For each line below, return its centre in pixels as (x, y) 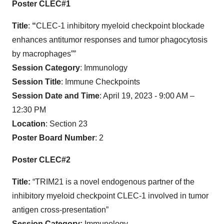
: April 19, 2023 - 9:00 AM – (147, 95)
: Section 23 (66, 123)
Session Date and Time (56, 95)
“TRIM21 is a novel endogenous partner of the (112, 181)
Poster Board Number (53, 137)
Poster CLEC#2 (41, 159)
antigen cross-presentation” (60, 209)
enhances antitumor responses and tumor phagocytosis (110, 39)
